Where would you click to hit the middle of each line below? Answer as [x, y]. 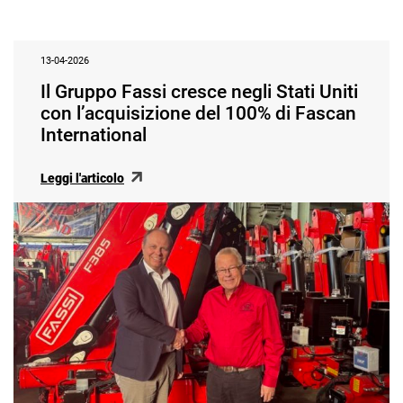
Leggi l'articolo [82, 179]
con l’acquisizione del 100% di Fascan [198, 114]
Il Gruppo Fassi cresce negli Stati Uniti [199, 92]
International [94, 135]
